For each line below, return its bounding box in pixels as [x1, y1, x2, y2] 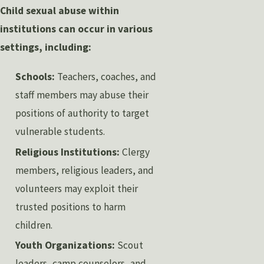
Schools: [15, 70, 55, 84]
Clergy [120, 145, 150, 159]
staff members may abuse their [15, 88, 149, 102]
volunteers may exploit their [15, 181, 138, 195]
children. [15, 218, 53, 232]
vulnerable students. [15, 125, 105, 138]
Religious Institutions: [15, 145, 120, 159]
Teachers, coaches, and [55, 70, 157, 84]
